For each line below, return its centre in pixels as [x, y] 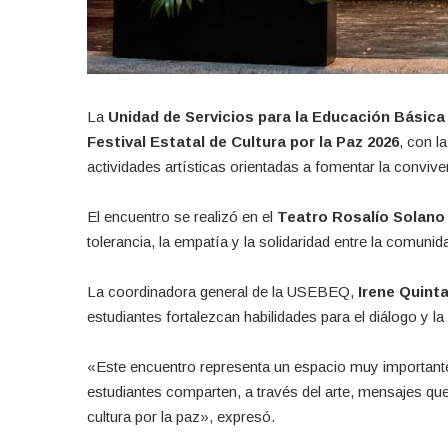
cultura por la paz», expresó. [181, 416]
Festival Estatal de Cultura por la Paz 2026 [243, 141]
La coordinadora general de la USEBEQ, [222, 291]
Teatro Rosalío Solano [361, 216]
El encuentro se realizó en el [182, 216]
